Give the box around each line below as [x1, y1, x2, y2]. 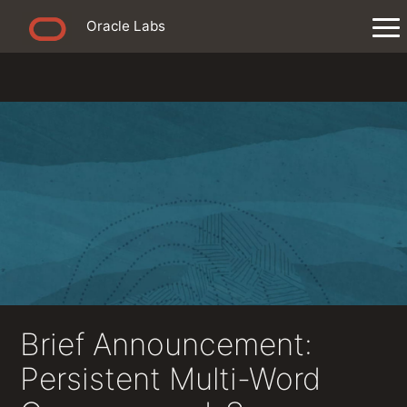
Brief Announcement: [20, 324, 313, 362]
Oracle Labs [86, 17, 165, 35]
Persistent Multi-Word [20, 359, 321, 397]
